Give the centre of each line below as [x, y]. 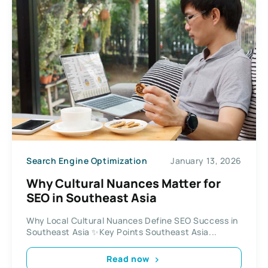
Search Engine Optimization [87, 161]
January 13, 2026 [206, 161]
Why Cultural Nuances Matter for [124, 183]
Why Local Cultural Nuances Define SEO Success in [132, 220]
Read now [128, 259]
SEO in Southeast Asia [92, 197]
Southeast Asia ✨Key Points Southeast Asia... [122, 232]
